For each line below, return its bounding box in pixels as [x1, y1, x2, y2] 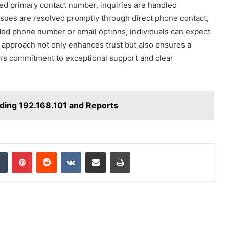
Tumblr [7, 148, 29, 156]
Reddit [56, 148, 77, 156]
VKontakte [81, 148, 113, 156]
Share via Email [105, 148, 122, 156]
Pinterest [32, 148, 61, 156]
